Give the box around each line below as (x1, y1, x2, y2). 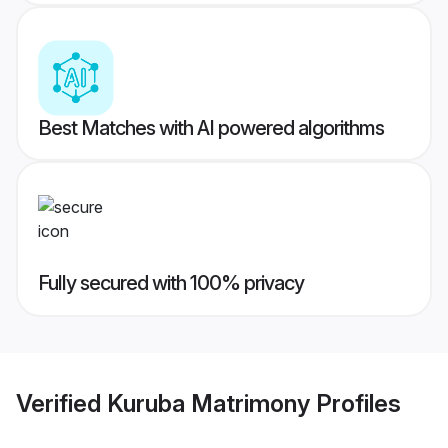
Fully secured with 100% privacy (38, 271, 304, 296)
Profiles (310, 388, 401, 418)
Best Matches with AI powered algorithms (38, 116, 384, 141)
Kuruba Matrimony (107, 388, 310, 418)
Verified (16, 388, 107, 418)
